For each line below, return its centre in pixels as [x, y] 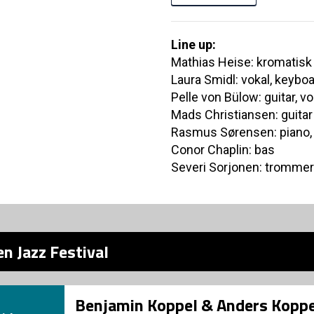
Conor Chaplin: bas [223, 150]
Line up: [193, 45]
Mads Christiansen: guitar [242, 115]
